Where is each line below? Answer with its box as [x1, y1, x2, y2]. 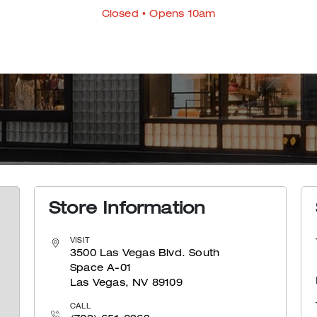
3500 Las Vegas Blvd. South [70, 249, 220, 260]
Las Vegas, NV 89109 [70, 279, 183, 289]
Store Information [49, 202, 206, 219]
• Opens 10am [138, 10, 216, 21]
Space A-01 [70, 264, 132, 275]
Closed [101, 10, 139, 21]
